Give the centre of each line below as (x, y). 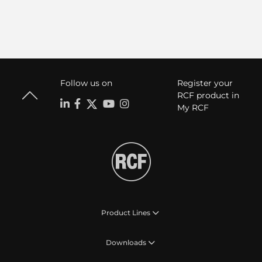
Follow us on (86, 83)
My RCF (193, 107)
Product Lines (126, 212)
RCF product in (208, 95)
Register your (205, 83)
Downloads (126, 242)
